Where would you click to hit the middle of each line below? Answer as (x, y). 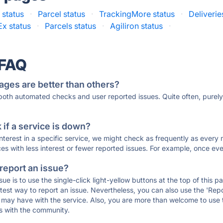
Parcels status (71, 26)
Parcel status (62, 14)
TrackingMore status (137, 14)
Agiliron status (137, 26)
